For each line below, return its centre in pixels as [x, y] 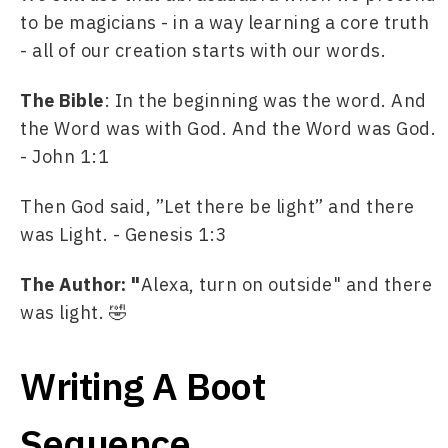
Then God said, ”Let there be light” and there [217, 206]
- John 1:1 [67, 156]
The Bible [62, 100]
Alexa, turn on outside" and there [286, 284]
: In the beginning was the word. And [265, 100]
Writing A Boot [142, 385]
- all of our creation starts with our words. [203, 50]
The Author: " [80, 284]
